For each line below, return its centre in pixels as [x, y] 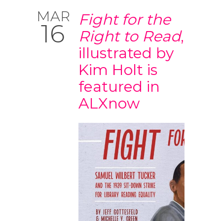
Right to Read [129, 36]
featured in [119, 87]
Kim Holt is [118, 70]
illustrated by [126, 53]
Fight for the [125, 19]
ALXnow [109, 103]
